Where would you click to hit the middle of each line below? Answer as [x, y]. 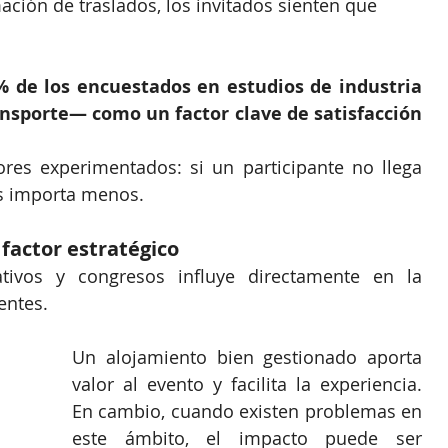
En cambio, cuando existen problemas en [247, 411]
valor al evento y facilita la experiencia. [247, 384]
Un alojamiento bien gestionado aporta [247, 357]
